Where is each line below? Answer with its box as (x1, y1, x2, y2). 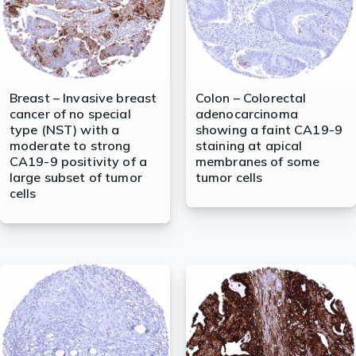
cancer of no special (9, 106, 131, 122)
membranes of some (195, 153, 320, 170)
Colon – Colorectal (195, 90, 307, 106)
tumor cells (195, 169, 263, 186)
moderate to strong (9, 137, 131, 154)
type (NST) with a (9, 122, 120, 138)
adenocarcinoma (195, 106, 298, 122)
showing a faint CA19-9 (195, 122, 343, 138)
